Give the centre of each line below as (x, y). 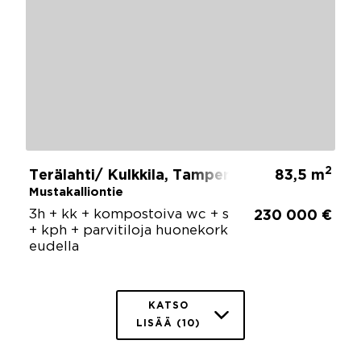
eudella (54, 247)
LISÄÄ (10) (168, 323)
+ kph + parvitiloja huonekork (129, 230)
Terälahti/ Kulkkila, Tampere (134, 175)
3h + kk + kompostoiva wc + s (129, 214)
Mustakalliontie (76, 192)
